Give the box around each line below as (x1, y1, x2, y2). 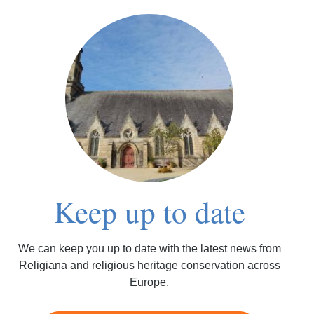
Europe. (130, 276, 170, 289)
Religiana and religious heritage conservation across (18, 259, 280, 272)
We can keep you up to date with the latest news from (18, 243, 281, 255)
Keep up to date (53, 191, 245, 232)
